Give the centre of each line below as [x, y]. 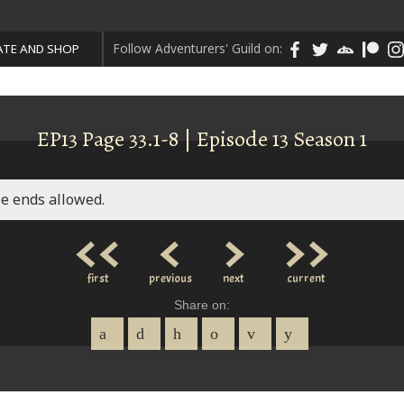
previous [170, 279]
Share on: [202, 306]
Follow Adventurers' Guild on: [197, 49]
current [305, 279]
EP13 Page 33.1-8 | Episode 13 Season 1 [202, 139]
